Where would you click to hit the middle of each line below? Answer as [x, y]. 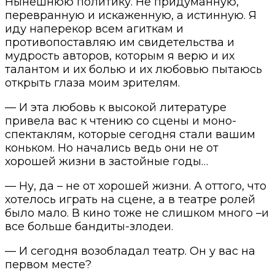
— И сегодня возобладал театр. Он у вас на [130, 251]
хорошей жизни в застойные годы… [107, 161]
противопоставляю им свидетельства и [120, 42]
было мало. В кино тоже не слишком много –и [137, 213]
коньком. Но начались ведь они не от [112, 148]
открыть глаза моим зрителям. [92, 83]
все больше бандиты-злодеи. [89, 226]
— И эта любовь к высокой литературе [116, 107]
